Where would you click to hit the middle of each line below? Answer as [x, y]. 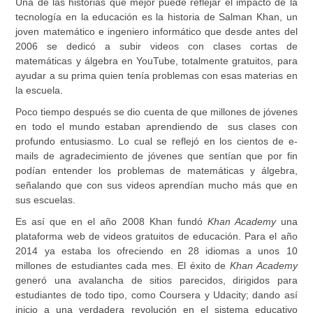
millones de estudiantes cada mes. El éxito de [123, 265]
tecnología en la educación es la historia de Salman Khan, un [156, 17]
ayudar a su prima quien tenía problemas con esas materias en [156, 75]
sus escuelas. [46, 200]
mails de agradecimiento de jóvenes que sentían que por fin [156, 156]
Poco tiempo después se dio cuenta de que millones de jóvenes [156, 112]
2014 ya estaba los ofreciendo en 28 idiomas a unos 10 [156, 251]
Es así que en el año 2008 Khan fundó [111, 221]
